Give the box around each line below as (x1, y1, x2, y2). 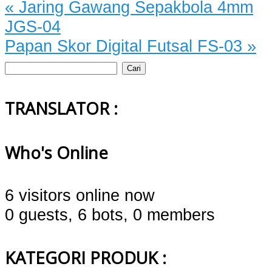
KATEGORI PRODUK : (5, 246, 166, 270)
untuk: (4, 74, 50, 93)
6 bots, (78, 205, 128, 225)
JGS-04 (5, 16, 61, 36)
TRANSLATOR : (5, 97, 118, 120)
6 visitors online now (5, 186, 155, 205)
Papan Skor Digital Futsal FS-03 (5, 36, 247, 55)
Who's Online (5, 141, 108, 165)
